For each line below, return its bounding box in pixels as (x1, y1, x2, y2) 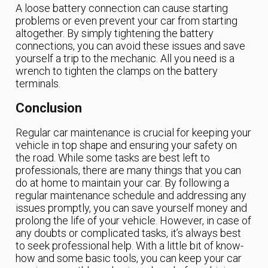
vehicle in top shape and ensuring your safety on (16, 139, 237, 152)
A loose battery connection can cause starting (16, 2, 229, 15)
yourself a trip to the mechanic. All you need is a (16, 52, 235, 65)
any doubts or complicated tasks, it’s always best (16, 227, 242, 240)
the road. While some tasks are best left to (16, 151, 211, 165)
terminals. (16, 77, 61, 90)
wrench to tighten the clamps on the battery (16, 65, 218, 78)
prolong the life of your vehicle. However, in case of (16, 214, 252, 227)
